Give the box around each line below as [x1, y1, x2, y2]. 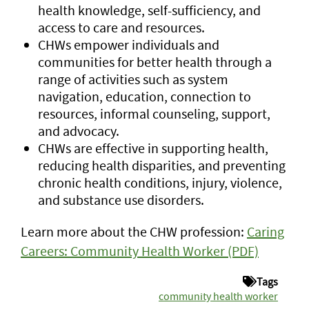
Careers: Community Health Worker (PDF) [21, 242, 259, 259]
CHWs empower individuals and [38, 36, 219, 53]
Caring [247, 223, 284, 240]
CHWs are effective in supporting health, [38, 139, 268, 157]
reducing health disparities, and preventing [38, 157, 286, 174]
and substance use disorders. [38, 191, 204, 208]
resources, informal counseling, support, [38, 105, 270, 122]
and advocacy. [38, 122, 119, 139]
